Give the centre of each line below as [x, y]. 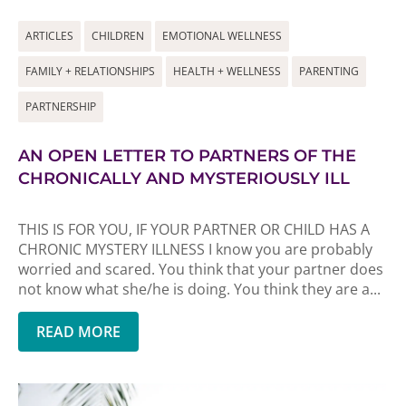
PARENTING [329, 71]
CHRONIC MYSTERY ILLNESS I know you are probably [195, 249]
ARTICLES [49, 36]
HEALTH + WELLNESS [227, 71]
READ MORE [78, 332]
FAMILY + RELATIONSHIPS [90, 71]
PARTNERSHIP [61, 106]
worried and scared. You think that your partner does [201, 269]
